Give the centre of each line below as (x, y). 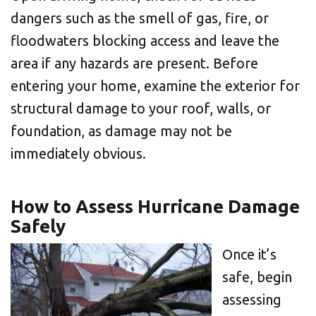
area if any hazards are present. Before (134, 63)
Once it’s (249, 254)
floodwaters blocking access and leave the (145, 41)
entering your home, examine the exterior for (155, 86)
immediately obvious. (78, 153)
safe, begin (257, 277)
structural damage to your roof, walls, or (141, 108)
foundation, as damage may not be (121, 131)
